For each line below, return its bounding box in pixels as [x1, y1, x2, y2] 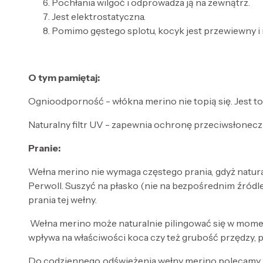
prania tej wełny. [28, 194, 99, 205]
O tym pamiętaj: [28, 72, 100, 83]
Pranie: [28, 142, 60, 154]
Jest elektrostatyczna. [52, 11, 146, 22]
